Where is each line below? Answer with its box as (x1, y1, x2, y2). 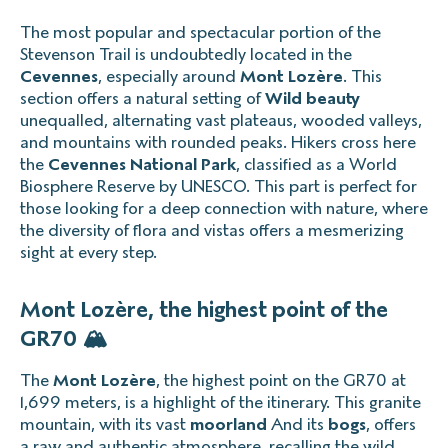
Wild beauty (265, 88, 360, 108)
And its (267, 414, 328, 434)
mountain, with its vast (20, 414, 190, 434)
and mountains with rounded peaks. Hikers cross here (20, 132, 416, 152)
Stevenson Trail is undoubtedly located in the (20, 44, 352, 64)
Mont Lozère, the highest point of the (20, 296, 388, 323)
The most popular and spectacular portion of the (20, 22, 381, 42)
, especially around (98, 66, 240, 86)
